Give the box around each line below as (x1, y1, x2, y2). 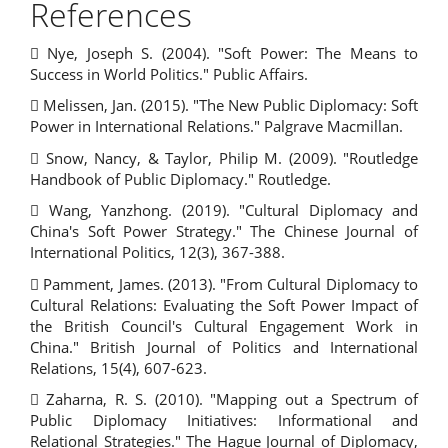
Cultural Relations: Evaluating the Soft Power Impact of (30, 294, 418, 315)
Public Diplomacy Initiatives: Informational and (30, 410, 418, 430)
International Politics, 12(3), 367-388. (30, 242, 285, 262)
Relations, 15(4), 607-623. (30, 357, 207, 378)
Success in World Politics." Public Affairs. (30, 63, 308, 84)
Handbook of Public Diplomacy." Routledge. (30, 168, 331, 189)
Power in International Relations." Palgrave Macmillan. (30, 116, 403, 136)
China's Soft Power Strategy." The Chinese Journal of (30, 221, 418, 241)
